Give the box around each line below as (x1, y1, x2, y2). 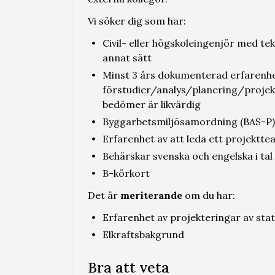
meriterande (120, 189, 182, 201)
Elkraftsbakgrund (102, 228, 184, 241)
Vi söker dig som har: (88, 15, 186, 27)
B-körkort (102, 167, 150, 179)
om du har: (182, 189, 235, 201)
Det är (88, 189, 120, 201)
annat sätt (103, 52, 152, 64)
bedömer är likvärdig (103, 98, 201, 110)
